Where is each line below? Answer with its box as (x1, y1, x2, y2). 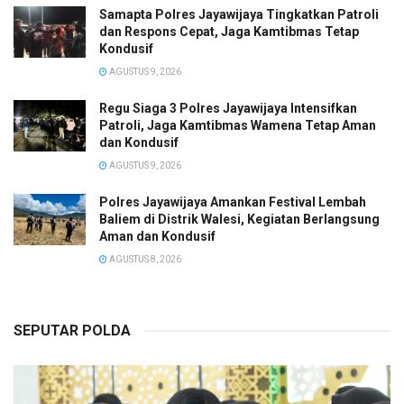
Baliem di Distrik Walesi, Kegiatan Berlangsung (99, 212, 380, 226)
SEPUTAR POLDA (14, 322, 131, 339)
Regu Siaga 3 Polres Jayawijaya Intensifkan (99, 101, 357, 115)
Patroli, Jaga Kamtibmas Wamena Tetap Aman (99, 118, 376, 133)
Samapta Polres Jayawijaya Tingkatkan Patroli (99, 7, 379, 22)
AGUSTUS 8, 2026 (107, 254, 181, 264)
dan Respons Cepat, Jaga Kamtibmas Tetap (99, 24, 359, 39)
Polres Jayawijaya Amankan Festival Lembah (99, 195, 366, 209)
